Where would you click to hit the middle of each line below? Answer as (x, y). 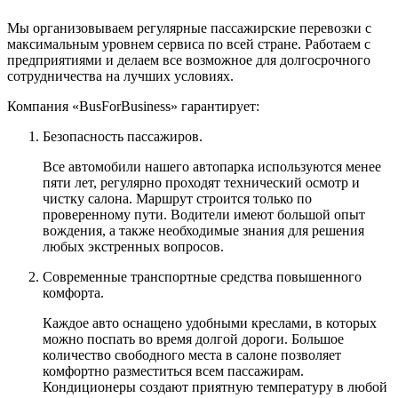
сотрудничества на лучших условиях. (120, 76)
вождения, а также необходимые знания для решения (203, 230)
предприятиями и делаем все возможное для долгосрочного (189, 60)
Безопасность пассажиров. (123, 136)
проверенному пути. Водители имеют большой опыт (204, 214)
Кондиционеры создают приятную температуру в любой (215, 386)
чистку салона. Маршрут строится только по (177, 198)
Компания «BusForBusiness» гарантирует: (133, 106)
